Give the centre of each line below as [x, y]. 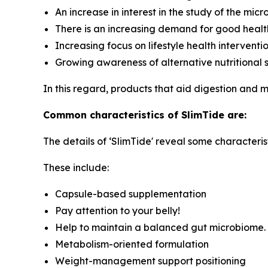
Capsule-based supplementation [131, 194]
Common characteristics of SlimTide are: [145, 115]
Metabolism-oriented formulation [132, 244]
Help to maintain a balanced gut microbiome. [160, 228]
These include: [76, 168]
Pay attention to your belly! [118, 211]
